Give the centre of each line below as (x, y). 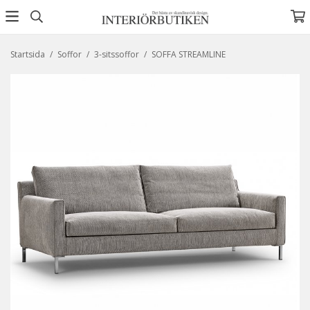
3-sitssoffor (117, 54)
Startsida (28, 54)
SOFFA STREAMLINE (189, 54)
